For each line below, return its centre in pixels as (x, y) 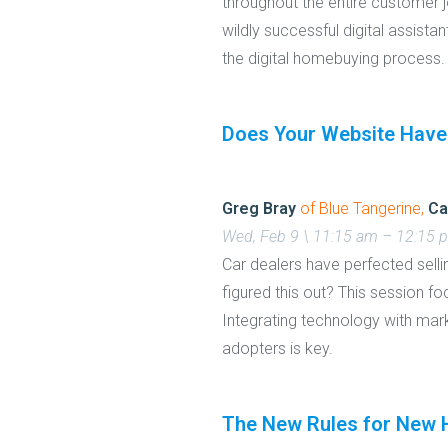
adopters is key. (277, 349)
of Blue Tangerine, (362, 209)
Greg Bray (259, 209)
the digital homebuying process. (333, 59)
